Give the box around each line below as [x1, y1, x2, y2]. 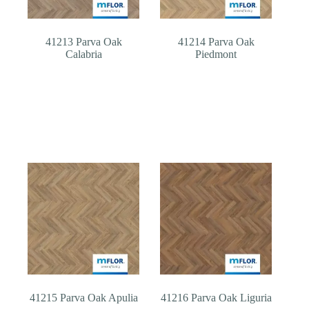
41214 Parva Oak [177, 36, 255, 48]
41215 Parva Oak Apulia [29, 292, 138, 304]
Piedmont [195, 48, 237, 61]
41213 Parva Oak [45, 36, 122, 48]
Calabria [65, 48, 102, 61]
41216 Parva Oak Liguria [160, 292, 272, 304]
